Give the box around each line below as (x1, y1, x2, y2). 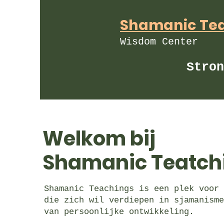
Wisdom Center (120, 36, 204, 47)
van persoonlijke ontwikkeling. (44, 207, 194, 216)
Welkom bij (42, 124, 155, 152)
